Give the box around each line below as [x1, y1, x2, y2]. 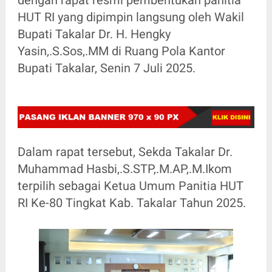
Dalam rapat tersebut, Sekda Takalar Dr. [17, 144, 233, 160]
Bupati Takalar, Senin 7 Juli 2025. [17, 60, 195, 75]
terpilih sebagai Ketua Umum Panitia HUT [17, 178, 243, 194]
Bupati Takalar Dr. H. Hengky [17, 26, 171, 41]
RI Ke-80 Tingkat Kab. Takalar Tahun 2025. [17, 195, 246, 211]
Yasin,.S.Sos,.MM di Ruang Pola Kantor [17, 43, 225, 58]
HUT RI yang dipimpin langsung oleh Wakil [17, 9, 244, 24]
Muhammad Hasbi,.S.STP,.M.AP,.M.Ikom [17, 161, 232, 177]
